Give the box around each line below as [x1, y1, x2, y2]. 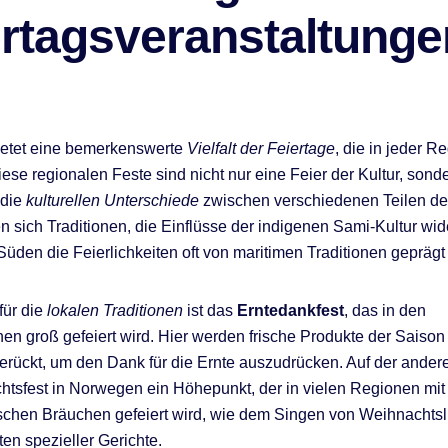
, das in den [344, 301, 426, 319]
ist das [183, 301, 237, 319]
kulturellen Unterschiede [26, 191, 199, 209]
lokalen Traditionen [47, 301, 183, 319]
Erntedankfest [237, 301, 344, 319]
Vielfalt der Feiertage [187, 139, 335, 157]
